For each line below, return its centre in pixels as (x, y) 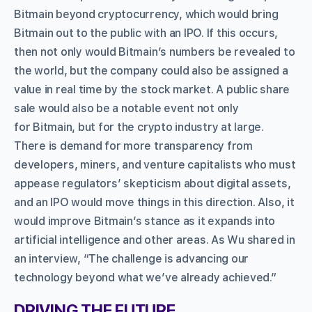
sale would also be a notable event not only (126, 109)
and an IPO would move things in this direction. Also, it (154, 203)
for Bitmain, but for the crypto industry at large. (139, 127)
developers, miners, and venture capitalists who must (155, 165)
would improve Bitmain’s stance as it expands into (145, 221)
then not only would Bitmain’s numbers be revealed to (155, 52)
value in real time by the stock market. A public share (152, 90)
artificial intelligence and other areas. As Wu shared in (155, 240)
